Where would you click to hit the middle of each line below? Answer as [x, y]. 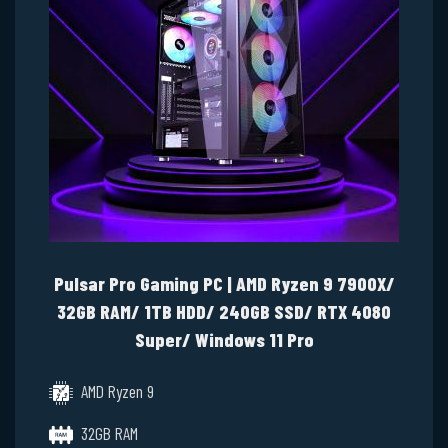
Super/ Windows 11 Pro [224, 339]
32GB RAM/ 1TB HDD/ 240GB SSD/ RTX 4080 [224, 311]
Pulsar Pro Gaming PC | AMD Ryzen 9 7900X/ [224, 283]
